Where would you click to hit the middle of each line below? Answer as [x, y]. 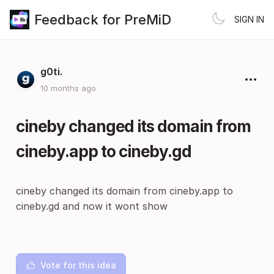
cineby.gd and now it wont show [92, 206]
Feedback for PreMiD [103, 19]
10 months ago [68, 88]
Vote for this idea [78, 265]
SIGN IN [249, 19]
